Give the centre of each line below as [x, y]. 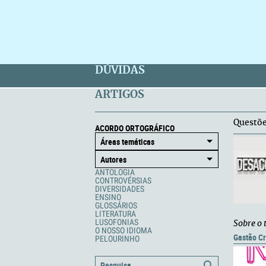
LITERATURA [115, 214]
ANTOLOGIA [115, 172]
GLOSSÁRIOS [116, 205]
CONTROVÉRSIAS [123, 180]
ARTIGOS [120, 95]
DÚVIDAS [120, 71]
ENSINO [108, 197]
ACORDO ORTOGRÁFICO [135, 128]
